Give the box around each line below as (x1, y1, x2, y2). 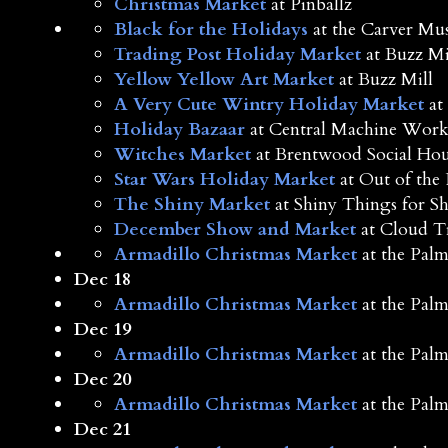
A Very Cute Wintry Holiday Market (113, 92, 424, 118)
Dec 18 (73, 267, 131, 293)
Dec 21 (73, 417, 131, 443)
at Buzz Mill (333, 67, 433, 93)
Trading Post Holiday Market (113, 42, 361, 68)
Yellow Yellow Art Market (113, 67, 334, 93)
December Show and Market (113, 217, 356, 243)
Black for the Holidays (113, 17, 308, 43)
